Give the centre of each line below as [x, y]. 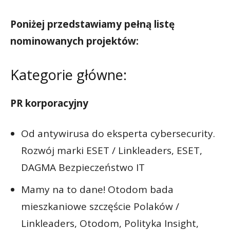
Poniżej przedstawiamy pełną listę [92, 24]
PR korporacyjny [49, 103]
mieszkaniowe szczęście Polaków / [100, 206]
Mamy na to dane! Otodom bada [97, 189]
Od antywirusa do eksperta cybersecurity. [118, 133]
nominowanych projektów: [74, 41]
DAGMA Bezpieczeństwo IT [83, 167]
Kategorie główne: [69, 74]
